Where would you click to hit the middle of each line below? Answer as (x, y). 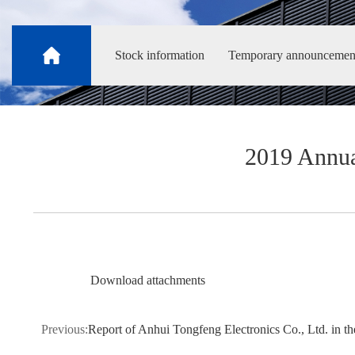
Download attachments (148, 281)
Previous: (64, 330)
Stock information (160, 55)
